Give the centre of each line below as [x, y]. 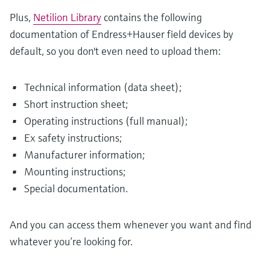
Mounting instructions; [75, 171]
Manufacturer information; [84, 155]
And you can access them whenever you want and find [130, 224]
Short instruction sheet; [76, 104]
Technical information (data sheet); [103, 87]
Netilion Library [67, 17]
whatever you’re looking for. [71, 241]
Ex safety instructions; [73, 138]
